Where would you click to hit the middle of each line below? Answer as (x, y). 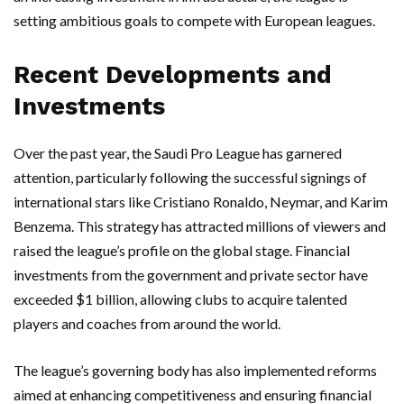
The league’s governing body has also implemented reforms (195, 371)
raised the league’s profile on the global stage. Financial (182, 251)
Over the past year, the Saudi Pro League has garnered (178, 153)
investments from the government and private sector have (191, 275)
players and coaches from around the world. (147, 324)
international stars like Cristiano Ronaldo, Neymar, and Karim (201, 202)
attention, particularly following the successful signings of (190, 178)
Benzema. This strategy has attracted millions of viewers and (200, 226)
